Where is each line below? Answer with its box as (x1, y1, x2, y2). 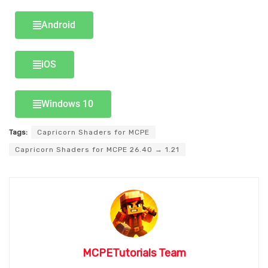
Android (41, 19, 75, 31)
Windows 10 (41, 98, 93, 110)
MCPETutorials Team (82, 246, 186, 260)
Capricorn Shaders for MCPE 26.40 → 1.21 (15, 145, 179, 154)
